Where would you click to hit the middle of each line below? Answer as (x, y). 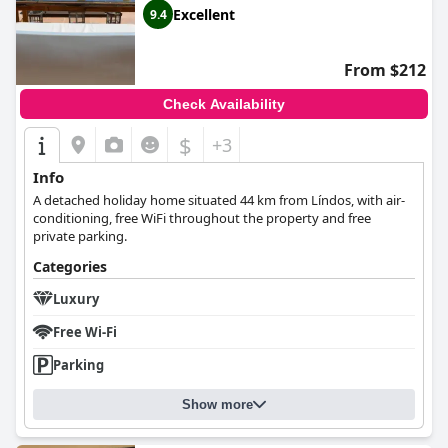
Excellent (204, 14)
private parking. (80, 236)
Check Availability (224, 104)
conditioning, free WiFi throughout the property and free (202, 218)
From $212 (385, 70)
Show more (217, 404)
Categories (70, 266)
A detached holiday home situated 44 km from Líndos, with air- (219, 200)
